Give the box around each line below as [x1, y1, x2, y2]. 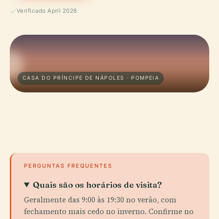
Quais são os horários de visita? [33, 179, 162, 190]
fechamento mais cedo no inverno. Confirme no [24, 206, 194, 217]
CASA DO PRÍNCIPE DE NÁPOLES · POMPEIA [22, 75, 159, 81]
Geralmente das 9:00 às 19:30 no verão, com [24, 195, 176, 205]
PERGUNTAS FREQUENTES [24, 162, 112, 169]
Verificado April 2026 [17, 7, 77, 14]
